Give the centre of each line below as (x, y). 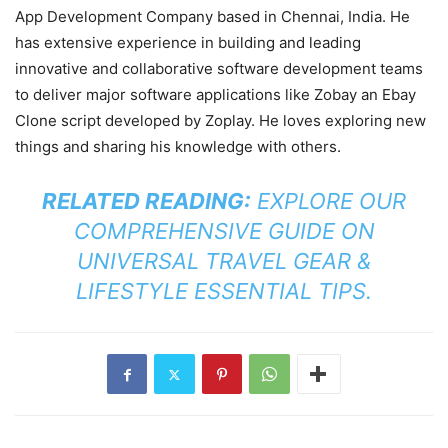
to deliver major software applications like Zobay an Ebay (215, 95)
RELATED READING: (146, 201)
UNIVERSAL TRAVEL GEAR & (224, 261)
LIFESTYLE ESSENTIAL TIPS (221, 291)
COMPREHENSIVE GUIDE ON (224, 231)
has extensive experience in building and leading (188, 43)
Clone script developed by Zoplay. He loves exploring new (220, 121)
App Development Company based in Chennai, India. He (212, 17)
